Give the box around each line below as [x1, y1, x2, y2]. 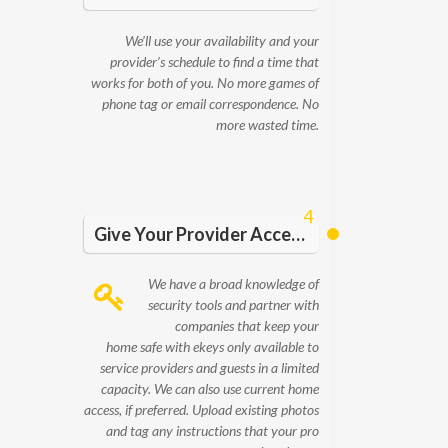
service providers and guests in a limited [100, 359, 319, 376]
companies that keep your [175, 317, 319, 334]
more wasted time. [216, 116, 319, 133]
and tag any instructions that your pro [106, 422, 319, 439]
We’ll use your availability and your [125, 32, 319, 49]
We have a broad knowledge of [148, 275, 319, 292]
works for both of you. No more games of [91, 74, 319, 91]
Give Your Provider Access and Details [291, 223, 305, 245]
